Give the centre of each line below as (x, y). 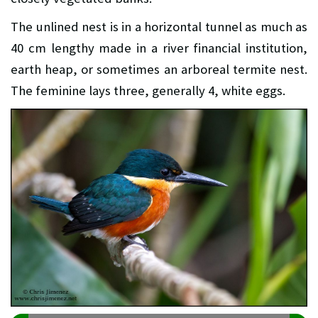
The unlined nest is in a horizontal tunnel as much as (159, 27)
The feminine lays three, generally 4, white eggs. (148, 91)
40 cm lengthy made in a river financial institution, (159, 48)
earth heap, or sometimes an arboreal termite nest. (159, 70)
